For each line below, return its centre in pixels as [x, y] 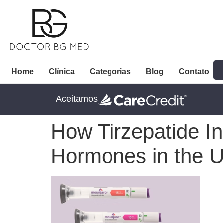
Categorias [110, 71]
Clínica [62, 71]
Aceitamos [77, 98]
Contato [194, 71]
